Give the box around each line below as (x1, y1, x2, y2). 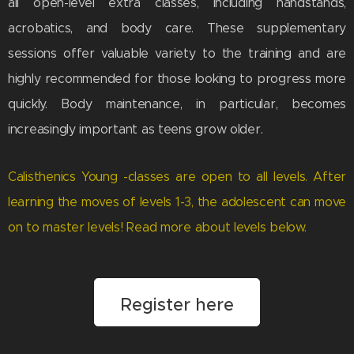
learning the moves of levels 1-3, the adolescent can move (8, 194, 346, 210)
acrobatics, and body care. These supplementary (8, 21, 346, 36)
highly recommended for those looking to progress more (8, 71, 346, 87)
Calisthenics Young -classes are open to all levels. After (8, 169, 346, 185)
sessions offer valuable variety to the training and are (8, 46, 346, 62)
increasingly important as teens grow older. (8, 122, 263, 137)
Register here (120, 294, 234, 316)
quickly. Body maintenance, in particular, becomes (8, 96, 346, 112)
